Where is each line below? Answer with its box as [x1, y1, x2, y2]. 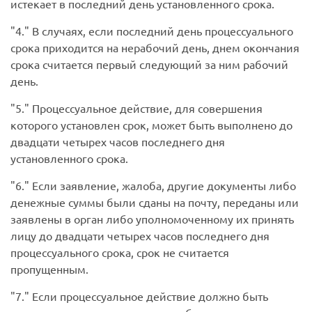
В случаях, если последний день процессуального [29, 24, 293, 38]
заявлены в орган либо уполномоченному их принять [10, 212, 294, 226]
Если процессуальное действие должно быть [29, 289, 268, 304]
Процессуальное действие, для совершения [29, 101, 263, 116]
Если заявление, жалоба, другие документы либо [29, 178, 296, 193]
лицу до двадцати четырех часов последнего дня [10, 228, 270, 243]
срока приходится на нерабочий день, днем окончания [10, 40, 299, 55]
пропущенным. [10, 262, 88, 276]
